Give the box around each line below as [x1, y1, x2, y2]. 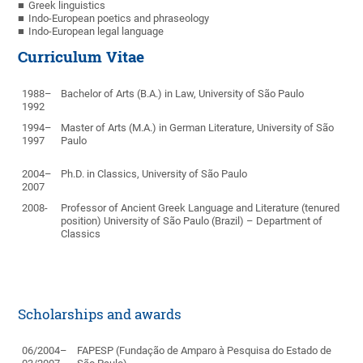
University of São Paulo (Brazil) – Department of [101, 215, 323, 228]
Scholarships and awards [18, 305, 186, 323]
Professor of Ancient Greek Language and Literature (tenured [61, 202, 340, 215]
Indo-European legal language [28, 25, 164, 38]
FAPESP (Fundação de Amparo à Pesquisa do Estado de [77, 344, 332, 357]
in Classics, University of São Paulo [87, 168, 248, 181]
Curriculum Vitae [18, 47, 145, 67]
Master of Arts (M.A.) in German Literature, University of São [61, 122, 335, 135]
